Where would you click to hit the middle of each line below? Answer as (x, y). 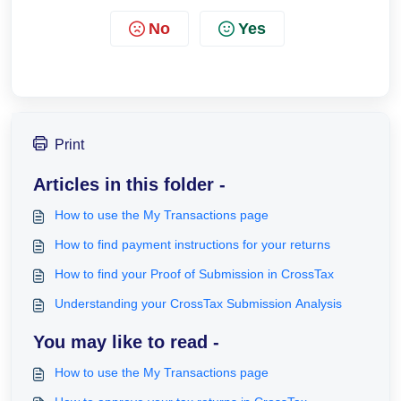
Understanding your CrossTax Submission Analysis (198, 304)
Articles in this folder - (129, 185)
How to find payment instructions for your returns (192, 245)
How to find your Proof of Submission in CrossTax (194, 274)
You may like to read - (126, 342)
